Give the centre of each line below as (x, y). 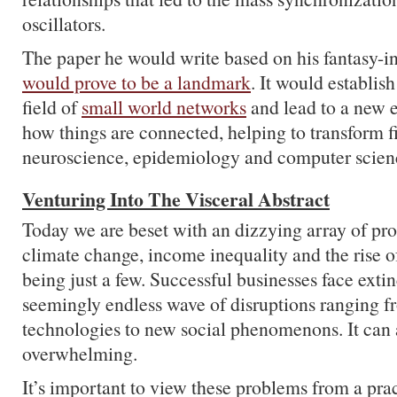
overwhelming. (80, 353)
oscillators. (64, 23)
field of (52, 107)
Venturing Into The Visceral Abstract (176, 199)
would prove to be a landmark (136, 82)
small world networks (164, 107)
